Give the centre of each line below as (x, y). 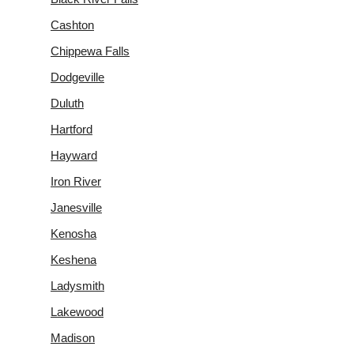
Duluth (67, 103)
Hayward (74, 155)
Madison (73, 337)
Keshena (73, 259)
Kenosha (73, 233)
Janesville (76, 207)
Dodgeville (77, 77)
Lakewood (77, 311)
